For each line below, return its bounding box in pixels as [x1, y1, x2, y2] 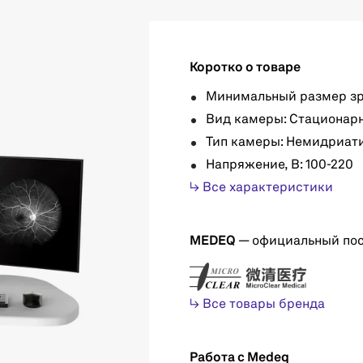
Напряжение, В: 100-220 [206, 159, 353, 172]
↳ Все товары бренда [190, 297, 325, 311]
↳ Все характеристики [190, 181, 333, 194]
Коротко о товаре [190, 62, 301, 75]
